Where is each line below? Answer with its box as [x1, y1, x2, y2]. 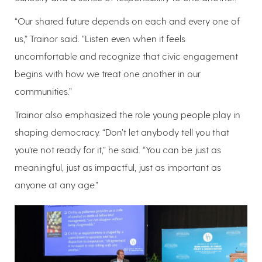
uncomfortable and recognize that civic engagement [15, 50, 238, 61]
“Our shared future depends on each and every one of [15, 15, 240, 26]
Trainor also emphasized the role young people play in [15, 108, 240, 120]
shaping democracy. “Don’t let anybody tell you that [15, 126, 229, 137]
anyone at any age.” [15, 178, 98, 190]
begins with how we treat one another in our [15, 67, 201, 79]
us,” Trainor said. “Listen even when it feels [15, 32, 185, 44]
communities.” [15, 85, 72, 96]
